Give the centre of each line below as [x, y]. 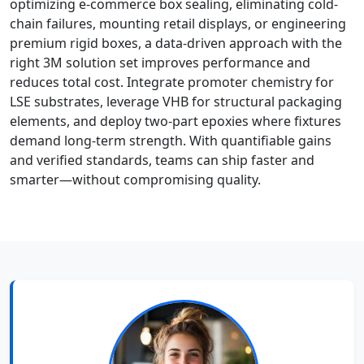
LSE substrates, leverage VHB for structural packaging [176, 102]
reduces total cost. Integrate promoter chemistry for [172, 82]
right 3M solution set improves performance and [160, 63]
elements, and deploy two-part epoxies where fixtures [175, 121]
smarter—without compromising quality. [135, 180]
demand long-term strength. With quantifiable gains [171, 141]
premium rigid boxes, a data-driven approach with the [176, 43]
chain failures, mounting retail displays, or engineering [178, 24]
